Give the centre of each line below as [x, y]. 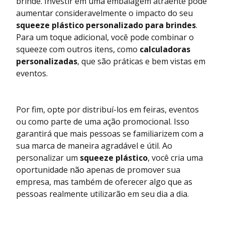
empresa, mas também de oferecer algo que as [104, 182]
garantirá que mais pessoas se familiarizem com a [110, 134]
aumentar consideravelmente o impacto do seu [104, 13]
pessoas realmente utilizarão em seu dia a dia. [102, 194]
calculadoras [165, 49]
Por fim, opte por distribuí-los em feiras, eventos [107, 110]
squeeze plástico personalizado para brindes [106, 25]
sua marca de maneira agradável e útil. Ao [94, 146]
